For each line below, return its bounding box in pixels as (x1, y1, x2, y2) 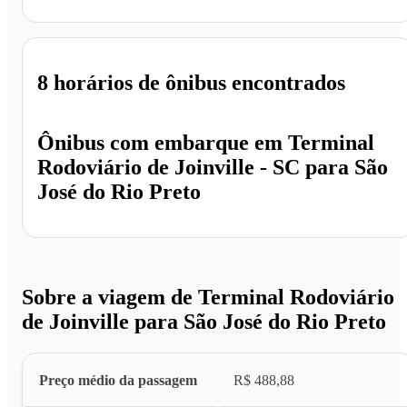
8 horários (37, 70, 133, 94)
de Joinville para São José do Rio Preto (22, 310, 386, 334)
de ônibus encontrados (133, 70, 345, 94)
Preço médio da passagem (39, 372, 197, 389)
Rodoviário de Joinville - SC (37, 155, 305, 180)
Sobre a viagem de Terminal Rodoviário (22, 285, 394, 310)
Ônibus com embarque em (37, 131, 283, 155)
